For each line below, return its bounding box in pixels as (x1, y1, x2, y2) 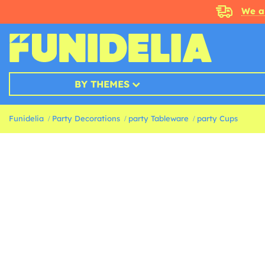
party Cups (197, 114, 238, 123)
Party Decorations (52, 114, 120, 123)
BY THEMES (74, 78, 130, 90)
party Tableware (128, 114, 189, 123)
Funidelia (9, 114, 44, 123)
